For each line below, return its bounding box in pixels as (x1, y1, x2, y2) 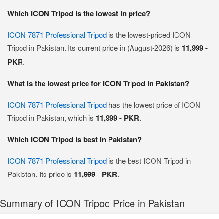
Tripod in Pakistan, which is (7, 112, 96, 123)
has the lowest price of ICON (107, 99, 200, 109)
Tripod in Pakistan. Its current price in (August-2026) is (7, 43, 182, 53)
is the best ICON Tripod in (107, 155, 191, 166)
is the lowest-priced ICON (107, 29, 191, 40)
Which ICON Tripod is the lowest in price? (7, 8, 150, 19)
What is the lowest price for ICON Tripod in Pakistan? (7, 78, 189, 88)
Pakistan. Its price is (7, 169, 74, 179)
